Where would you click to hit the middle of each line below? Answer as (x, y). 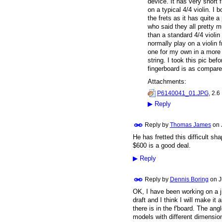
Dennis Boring (189, 179)
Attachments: (167, 82)
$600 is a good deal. (162, 146)
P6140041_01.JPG (183, 93)
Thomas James (190, 125)
